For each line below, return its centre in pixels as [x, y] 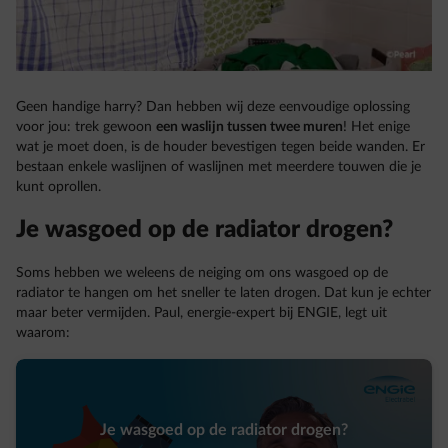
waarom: [43, 333]
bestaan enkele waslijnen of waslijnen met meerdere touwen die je [218, 167]
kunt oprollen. [58, 187]
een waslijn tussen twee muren [249, 127]
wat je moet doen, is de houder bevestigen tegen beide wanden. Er [220, 147]
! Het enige [376, 127]
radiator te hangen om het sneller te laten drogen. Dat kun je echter [223, 293]
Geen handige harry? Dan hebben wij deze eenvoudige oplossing [213, 107]
